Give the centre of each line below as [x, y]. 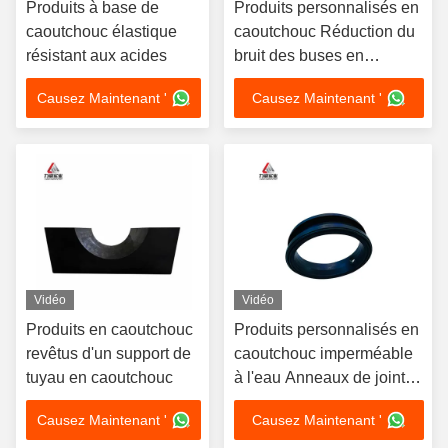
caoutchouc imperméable [323, 353]
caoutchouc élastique [101, 31]
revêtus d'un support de [108, 353]
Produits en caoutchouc [109, 329]
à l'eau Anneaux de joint [319, 377]
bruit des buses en [299, 55]
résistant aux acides [96, 55]
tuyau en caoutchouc [99, 377]
